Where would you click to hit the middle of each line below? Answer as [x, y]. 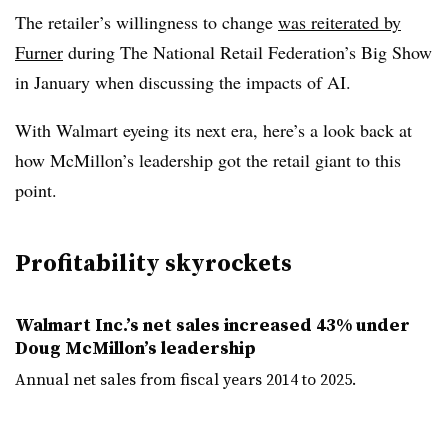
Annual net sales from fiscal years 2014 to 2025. [185, 379]
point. [36, 190]
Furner [39, 52]
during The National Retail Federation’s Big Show [247, 52]
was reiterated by [339, 22]
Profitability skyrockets [153, 262]
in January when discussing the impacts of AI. [183, 82]
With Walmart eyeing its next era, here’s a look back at [213, 130]
